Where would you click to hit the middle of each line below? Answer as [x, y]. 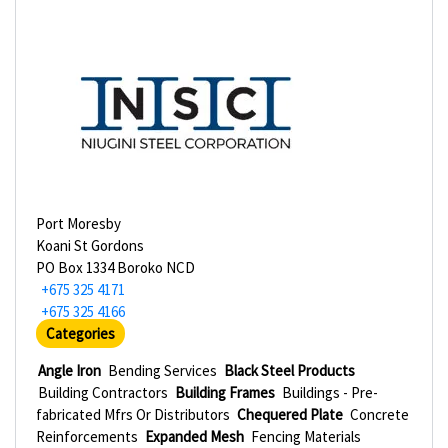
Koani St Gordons [90, 245]
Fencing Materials [306, 436]
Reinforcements [87, 436]
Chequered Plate [290, 414]
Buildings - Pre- [330, 392]
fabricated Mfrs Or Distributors [133, 414]
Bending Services [162, 370]
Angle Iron [69, 370]
